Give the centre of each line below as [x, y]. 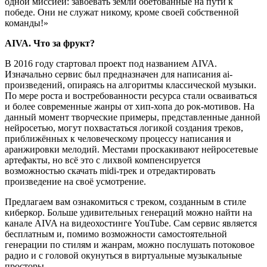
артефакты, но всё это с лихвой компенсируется [103, 160]
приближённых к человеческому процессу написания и [118, 139]
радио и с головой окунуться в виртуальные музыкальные [123, 256]
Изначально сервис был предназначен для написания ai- [119, 74]
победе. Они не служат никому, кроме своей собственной [122, 13]
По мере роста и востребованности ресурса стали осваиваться [131, 96]
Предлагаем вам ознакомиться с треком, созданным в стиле [125, 202]
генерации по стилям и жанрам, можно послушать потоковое [130, 245]
